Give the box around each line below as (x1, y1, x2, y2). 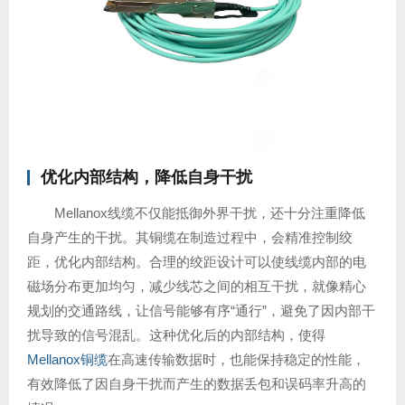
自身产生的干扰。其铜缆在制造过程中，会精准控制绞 (27, 230, 353, 245)
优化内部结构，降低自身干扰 (41, 168, 252, 186)
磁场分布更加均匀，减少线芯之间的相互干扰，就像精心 (27, 278, 366, 294)
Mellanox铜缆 (27, 352, 108, 367)
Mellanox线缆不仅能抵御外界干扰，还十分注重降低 (54, 205, 365, 221)
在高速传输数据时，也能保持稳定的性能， (108, 352, 365, 367)
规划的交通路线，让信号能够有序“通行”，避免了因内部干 (27, 303, 375, 318)
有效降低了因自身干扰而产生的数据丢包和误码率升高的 (27, 376, 366, 391)
